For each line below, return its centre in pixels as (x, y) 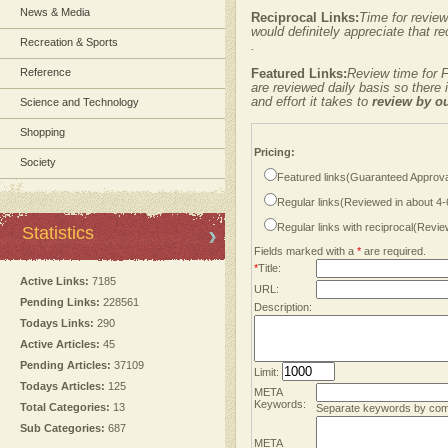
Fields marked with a (305, 251)
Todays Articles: (62, 386)
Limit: (268, 372)
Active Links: (54, 281)
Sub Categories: (62, 428)
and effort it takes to (311, 102)
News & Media (55, 12)
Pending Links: (60, 302)
